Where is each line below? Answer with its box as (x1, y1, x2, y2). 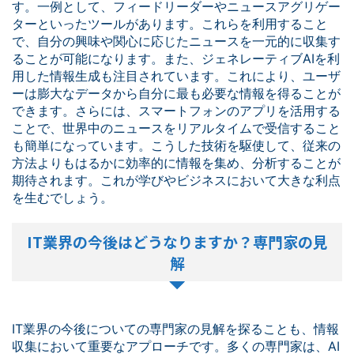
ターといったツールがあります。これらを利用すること (12, 16, 328, 32)
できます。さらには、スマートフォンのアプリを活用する (12, 103, 341, 119)
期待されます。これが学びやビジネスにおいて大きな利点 (12, 172, 341, 188)
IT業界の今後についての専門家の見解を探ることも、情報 (12, 321, 339, 337)
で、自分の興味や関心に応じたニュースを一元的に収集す (12, 33, 341, 49)
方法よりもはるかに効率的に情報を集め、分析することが (12, 155, 341, 171)
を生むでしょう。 (12, 190, 113, 205)
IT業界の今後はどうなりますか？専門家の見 (26, 231, 328, 252)
